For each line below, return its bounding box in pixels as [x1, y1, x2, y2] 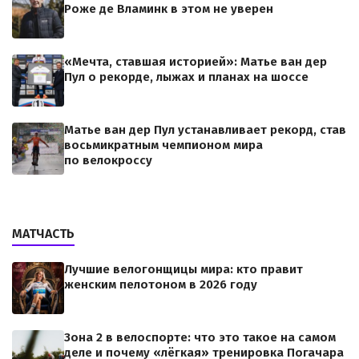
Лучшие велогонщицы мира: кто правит [64, 262, 303, 276]
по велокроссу [64, 153, 152, 167]
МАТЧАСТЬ [12, 226, 75, 241]
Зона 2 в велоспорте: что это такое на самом [64, 330, 336, 345]
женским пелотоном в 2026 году [64, 277, 257, 292]
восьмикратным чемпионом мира [64, 138, 263, 152]
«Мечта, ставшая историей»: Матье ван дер [64, 54, 327, 69]
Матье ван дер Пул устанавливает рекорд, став [64, 123, 346, 137]
